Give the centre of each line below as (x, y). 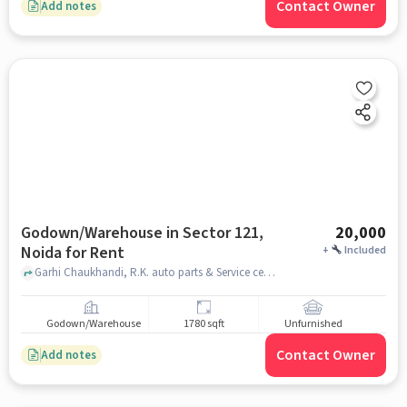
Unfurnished (313, 324)
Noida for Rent (72, 253)
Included (366, 250)
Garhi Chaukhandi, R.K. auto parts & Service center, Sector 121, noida (269, 272)
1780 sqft (203, 324)
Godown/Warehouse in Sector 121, (142, 233)
